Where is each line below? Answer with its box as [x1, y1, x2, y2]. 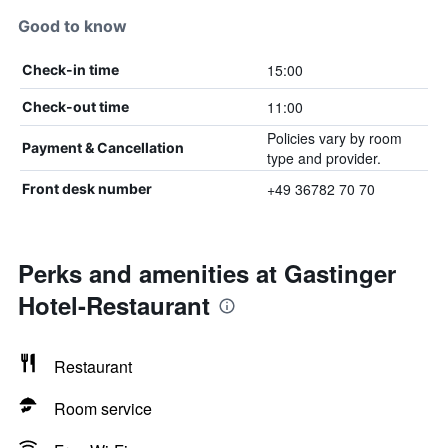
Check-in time [22, 61, 119, 78]
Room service [54, 397, 152, 420]
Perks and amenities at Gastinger [18, 256, 396, 290]
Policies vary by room [266, 128, 402, 148]
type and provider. [266, 148, 381, 168]
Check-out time [22, 98, 129, 115]
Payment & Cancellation [22, 139, 184, 156]
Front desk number [22, 180, 152, 197]
